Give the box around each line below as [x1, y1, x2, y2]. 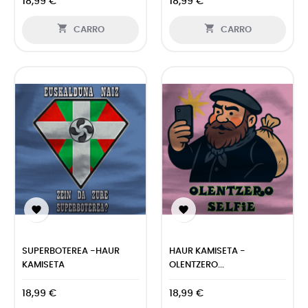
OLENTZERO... [169, 260, 224, 269]
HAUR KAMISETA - [169, 246, 245, 256]
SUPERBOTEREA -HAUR [22, 246, 120, 256]
